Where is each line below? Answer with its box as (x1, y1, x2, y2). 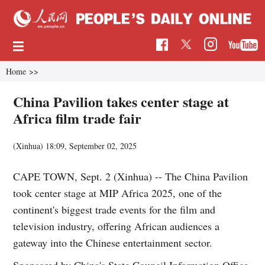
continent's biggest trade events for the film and (13, 202, 216, 216)
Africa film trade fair (13, 107, 142, 128)
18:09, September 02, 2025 (46, 140, 137, 151)
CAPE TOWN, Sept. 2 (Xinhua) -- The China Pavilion (13, 169, 248, 183)
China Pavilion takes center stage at (13, 91, 230, 112)
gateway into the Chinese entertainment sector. (13, 235, 213, 250)
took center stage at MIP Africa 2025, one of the (13, 185, 222, 200)
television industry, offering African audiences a (13, 218, 220, 233)
